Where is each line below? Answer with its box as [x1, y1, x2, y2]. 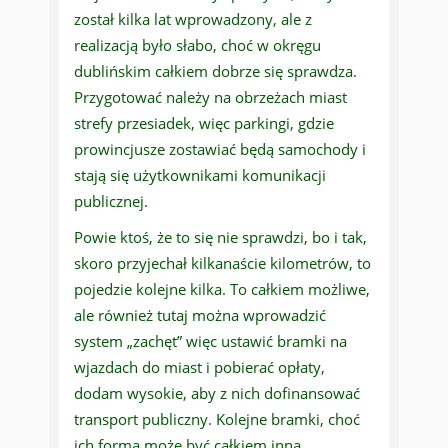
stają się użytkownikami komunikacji [74, 165, 326, 186]
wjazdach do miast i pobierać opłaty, [74, 357, 325, 378]
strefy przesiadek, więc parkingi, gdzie [74, 113, 334, 134]
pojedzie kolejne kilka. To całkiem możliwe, [74, 279, 370, 300]
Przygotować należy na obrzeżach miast [74, 87, 347, 108]
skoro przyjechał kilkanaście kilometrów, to [74, 253, 371, 274]
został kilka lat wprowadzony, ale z [74, 9, 312, 30]
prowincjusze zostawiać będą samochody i [74, 139, 366, 160]
